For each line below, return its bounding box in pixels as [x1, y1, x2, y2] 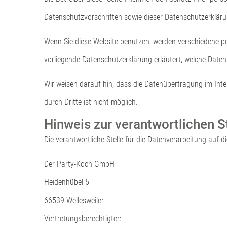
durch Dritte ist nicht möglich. [44, 97, 138, 107]
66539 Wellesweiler [44, 195, 104, 205]
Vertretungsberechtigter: [44, 213, 121, 223]
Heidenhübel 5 [44, 177, 89, 187]
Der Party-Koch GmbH [44, 159, 115, 169]
